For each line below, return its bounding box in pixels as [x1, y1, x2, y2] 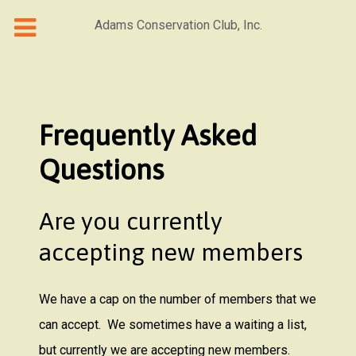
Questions [39, 153, 164, 186]
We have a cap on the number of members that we [39, 292, 316, 307]
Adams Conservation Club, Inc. [94, 17, 262, 33]
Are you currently [39, 207, 222, 234]
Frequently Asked [39, 118, 257, 152]
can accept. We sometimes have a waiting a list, [39, 317, 307, 332]
